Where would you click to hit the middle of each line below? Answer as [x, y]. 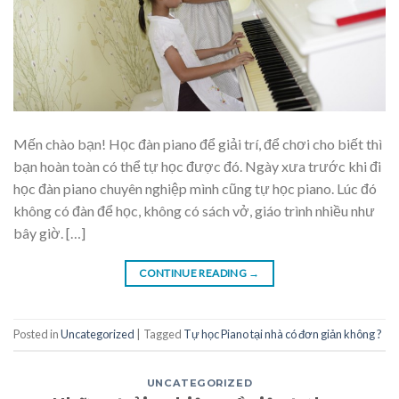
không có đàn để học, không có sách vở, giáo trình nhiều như [194, 210]
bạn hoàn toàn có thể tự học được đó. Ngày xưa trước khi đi [197, 166]
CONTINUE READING [194, 273]
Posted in [37, 334]
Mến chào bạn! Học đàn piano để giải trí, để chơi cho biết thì [198, 143]
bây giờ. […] [49, 232]
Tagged [163, 334]
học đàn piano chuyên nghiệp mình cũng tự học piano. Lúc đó [195, 188]
